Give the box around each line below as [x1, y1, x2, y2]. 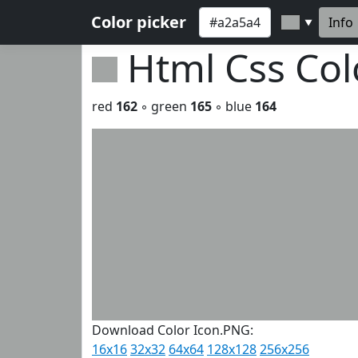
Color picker [91, 11, 186, 33]
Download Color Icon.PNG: [92, 321, 253, 339]
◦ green [137, 97, 190, 115]
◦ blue [212, 97, 255, 115]
